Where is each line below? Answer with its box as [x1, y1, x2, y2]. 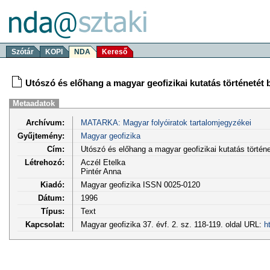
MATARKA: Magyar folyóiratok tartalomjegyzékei [80, 118, 251, 127]
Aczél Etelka [80, 157, 125, 167]
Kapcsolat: [25, 219, 64, 229]
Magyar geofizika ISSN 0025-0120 [80, 180, 200, 189]
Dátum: [38, 193, 64, 202]
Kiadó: [40, 180, 64, 189]
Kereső [102, 48, 127, 56]
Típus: [41, 206, 64, 216]
